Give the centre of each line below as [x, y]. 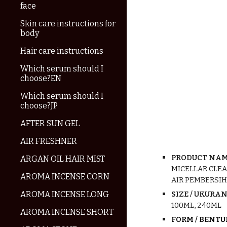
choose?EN [41, 78]
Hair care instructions [62, 51]
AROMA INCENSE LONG [65, 194]
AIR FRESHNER [49, 141]
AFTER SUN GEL [50, 123]
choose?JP [39, 106]
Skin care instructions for [68, 24]
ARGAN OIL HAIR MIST [63, 159]
